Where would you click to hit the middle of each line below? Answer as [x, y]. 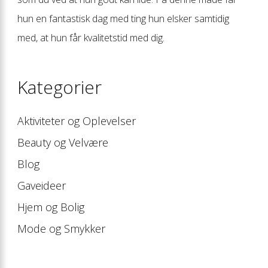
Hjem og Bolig [51, 207]
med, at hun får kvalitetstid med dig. [91, 37]
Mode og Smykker [61, 228]
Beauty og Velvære [63, 142]
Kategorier [60, 87]
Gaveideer [42, 185]
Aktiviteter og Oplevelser [77, 121]
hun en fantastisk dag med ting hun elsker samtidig [123, 18]
